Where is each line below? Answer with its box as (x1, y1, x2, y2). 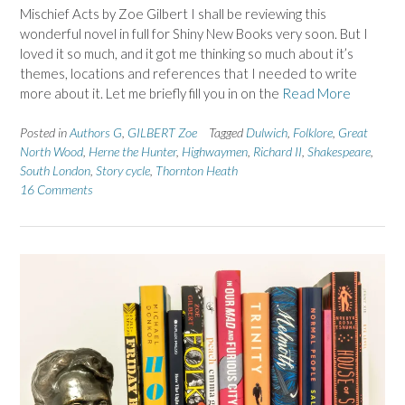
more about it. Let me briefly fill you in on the (20, 84, 282, 101)
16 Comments (20, 182, 93, 198)
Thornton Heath (155, 163, 238, 179)
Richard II (253, 144, 302, 160)
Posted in (20, 125, 70, 141)
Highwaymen (182, 144, 248, 160)
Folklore (293, 125, 333, 141)
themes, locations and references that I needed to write (20, 64, 357, 81)
